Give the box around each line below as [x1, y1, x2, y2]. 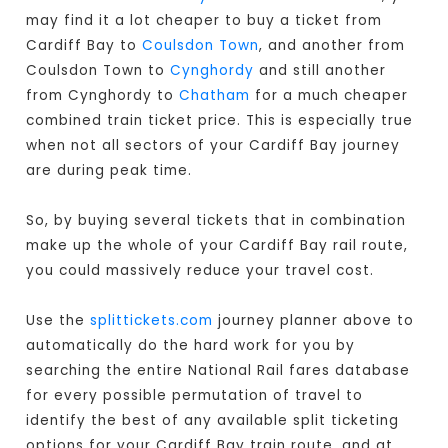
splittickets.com [90, 311, 214, 331]
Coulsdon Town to [26, 61, 171, 81]
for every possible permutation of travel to [26, 386, 364, 406]
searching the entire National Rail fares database [26, 361, 411, 381]
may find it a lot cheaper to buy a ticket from [26, 11, 383, 31]
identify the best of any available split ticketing [26, 411, 400, 431]
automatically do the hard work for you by [26, 336, 356, 356]
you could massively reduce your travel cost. [26, 261, 375, 281]
